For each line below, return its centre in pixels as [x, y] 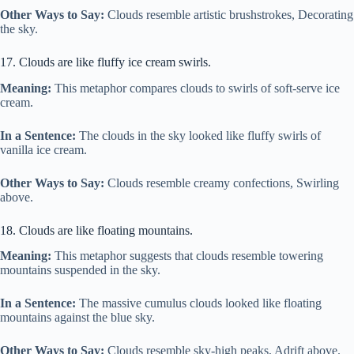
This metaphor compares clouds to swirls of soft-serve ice [196, 88]
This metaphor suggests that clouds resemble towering [187, 256]
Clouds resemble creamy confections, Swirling [222, 183]
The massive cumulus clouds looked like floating [199, 303]
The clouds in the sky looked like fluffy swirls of [198, 135]
